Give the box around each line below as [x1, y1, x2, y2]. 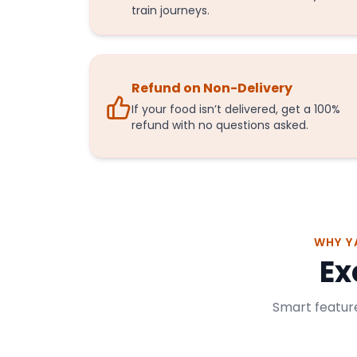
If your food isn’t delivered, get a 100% [131, 101, 340, 117]
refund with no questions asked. [131, 117, 308, 133]
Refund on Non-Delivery [131, 79, 292, 97]
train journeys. [131, 2, 210, 18]
